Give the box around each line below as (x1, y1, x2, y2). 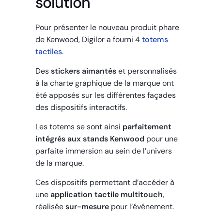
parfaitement (123, 122, 172, 132)
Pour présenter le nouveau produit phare (35, 22, 180, 33)
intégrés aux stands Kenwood (35, 134, 145, 144)
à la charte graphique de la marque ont (35, 78, 174, 89)
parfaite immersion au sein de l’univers (35, 146, 172, 156)
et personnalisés (116, 66, 177, 77)
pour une (144, 134, 178, 144)
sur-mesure (63, 201, 109, 212)
